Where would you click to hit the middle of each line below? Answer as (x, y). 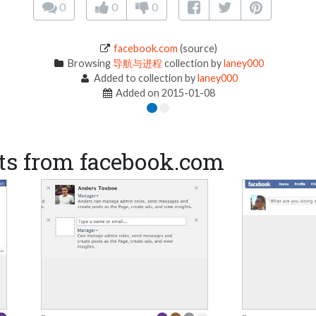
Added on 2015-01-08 (165, 92)
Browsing (89, 63)
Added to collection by (144, 78)
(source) (198, 48)
